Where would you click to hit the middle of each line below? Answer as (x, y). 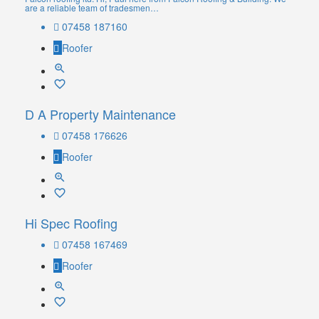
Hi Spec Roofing (71, 223)
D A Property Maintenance (100, 114)
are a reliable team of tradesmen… (92, 8)
